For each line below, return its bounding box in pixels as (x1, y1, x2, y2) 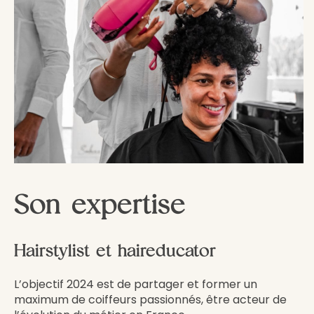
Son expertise (14, 187, 186, 221)
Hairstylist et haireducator (14, 240, 216, 261)
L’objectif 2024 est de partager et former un (14, 276, 257, 292)
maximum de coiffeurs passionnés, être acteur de (14, 292, 287, 308)
